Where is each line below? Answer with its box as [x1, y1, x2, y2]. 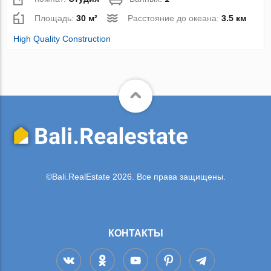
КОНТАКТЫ [108, 227, 163, 238]
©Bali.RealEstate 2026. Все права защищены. [45, 172, 226, 182]
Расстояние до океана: [128, 13, 222, 23]
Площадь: [34, 13, 77, 23]
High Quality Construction [13, 33, 111, 44]
